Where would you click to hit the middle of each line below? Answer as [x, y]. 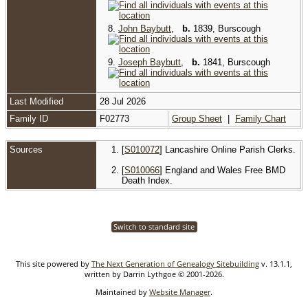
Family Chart [261, 118]
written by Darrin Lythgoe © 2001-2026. [154, 274]
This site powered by [54, 263]
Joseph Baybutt [150, 62]
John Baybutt [145, 28]
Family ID [29, 118]
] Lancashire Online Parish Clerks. [228, 149]
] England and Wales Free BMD [222, 170]
